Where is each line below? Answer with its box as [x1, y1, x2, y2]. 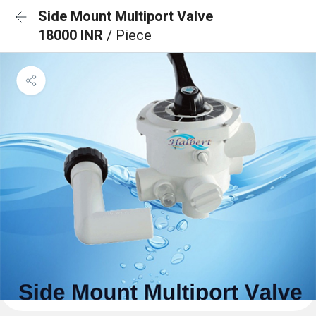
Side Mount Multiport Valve [38, 8, 213, 25]
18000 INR [38, 27, 107, 44]
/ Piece [107, 27, 152, 44]
